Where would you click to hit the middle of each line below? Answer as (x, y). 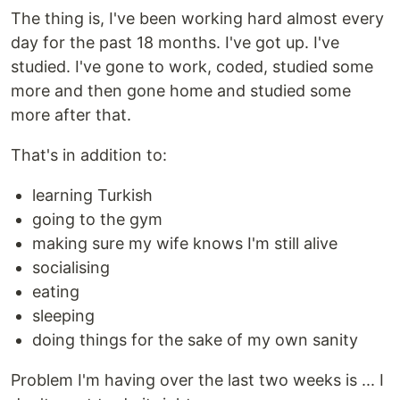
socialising (71, 268)
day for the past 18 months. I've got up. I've (175, 43)
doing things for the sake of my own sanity (195, 340)
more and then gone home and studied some (181, 91)
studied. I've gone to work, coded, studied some (192, 67)
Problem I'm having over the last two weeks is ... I (197, 380)
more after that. (71, 115)
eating (56, 292)
